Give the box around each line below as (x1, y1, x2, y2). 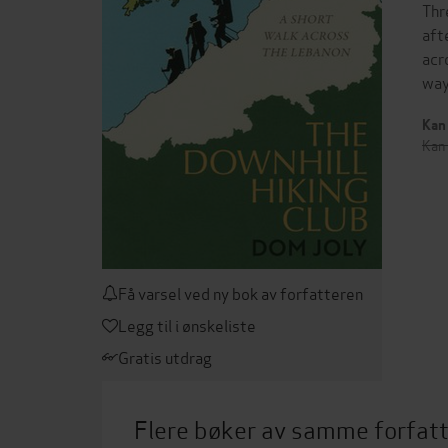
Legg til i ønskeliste (118, 312, 256, 336)
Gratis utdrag (118, 344, 212, 368)
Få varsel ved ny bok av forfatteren (118, 280, 363, 304)
